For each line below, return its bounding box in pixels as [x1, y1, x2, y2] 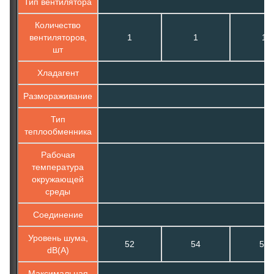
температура [32, 161, 84, 172]
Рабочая [40, 149, 75, 160]
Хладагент [37, 67, 79, 78]
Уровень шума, [28, 232, 88, 243]
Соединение [32, 209, 83, 220]
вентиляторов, [29, 32, 87, 42]
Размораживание [23, 91, 92, 101]
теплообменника [24, 126, 92, 136]
